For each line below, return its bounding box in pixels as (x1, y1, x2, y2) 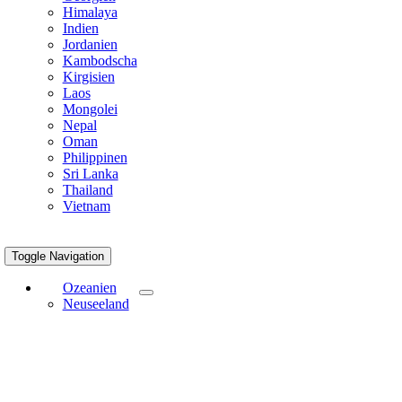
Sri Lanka (62, 165, 118, 181)
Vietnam (62, 197, 110, 214)
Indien (62, 20, 99, 36)
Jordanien (62, 36, 118, 52)
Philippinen (62, 149, 127, 165)
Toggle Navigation (11, 249, 104, 263)
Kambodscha (62, 52, 137, 68)
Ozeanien (62, 279, 117, 295)
